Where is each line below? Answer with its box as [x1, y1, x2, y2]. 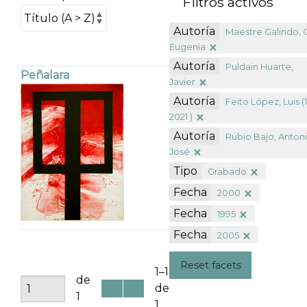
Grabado [208, 165, 247, 177]
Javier [169, 75, 196, 87]
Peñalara [20, 69, 69, 82]
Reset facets [180, 258, 241, 271]
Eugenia [169, 40, 206, 52]
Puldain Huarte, [225, 60, 294, 72]
